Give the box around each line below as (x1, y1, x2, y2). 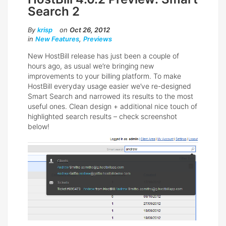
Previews (83, 34, 112, 43)
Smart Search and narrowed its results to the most (28, 91, 193, 100)
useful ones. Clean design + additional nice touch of (28, 101, 197, 110)
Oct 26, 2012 (70, 25, 110, 34)
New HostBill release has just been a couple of (28, 51, 179, 60)
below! (28, 122, 49, 131)
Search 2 (28, 4, 80, 19)
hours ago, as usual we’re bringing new (28, 61, 154, 70)
